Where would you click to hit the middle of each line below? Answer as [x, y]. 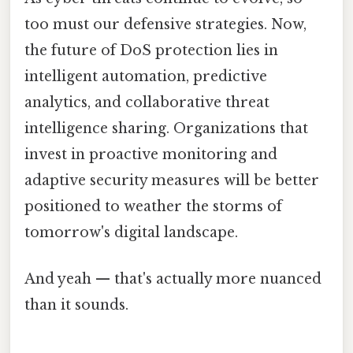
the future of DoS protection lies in [151, 51]
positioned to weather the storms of [153, 207]
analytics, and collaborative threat [147, 103]
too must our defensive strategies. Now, [165, 25]
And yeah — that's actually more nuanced [173, 279]
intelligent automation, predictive [146, 77]
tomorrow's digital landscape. [131, 233]
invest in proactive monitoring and [151, 155]
